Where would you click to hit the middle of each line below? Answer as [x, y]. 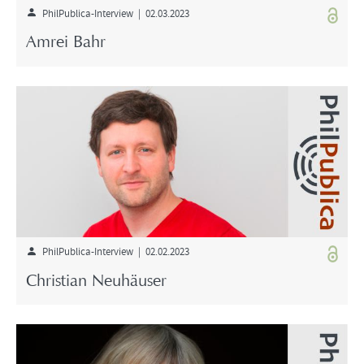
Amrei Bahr [66, 43]
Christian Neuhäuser [96, 282]
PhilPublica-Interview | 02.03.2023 [113, 13]
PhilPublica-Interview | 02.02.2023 [113, 251]
